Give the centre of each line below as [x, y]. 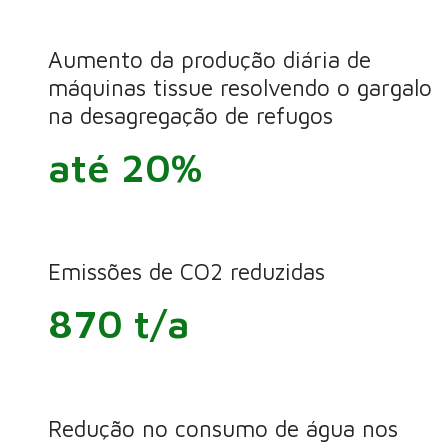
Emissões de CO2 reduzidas [186, 272]
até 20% [124, 166]
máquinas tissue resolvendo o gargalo [239, 87]
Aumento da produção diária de [209, 59]
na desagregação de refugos [190, 115]
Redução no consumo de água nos [222, 428]
